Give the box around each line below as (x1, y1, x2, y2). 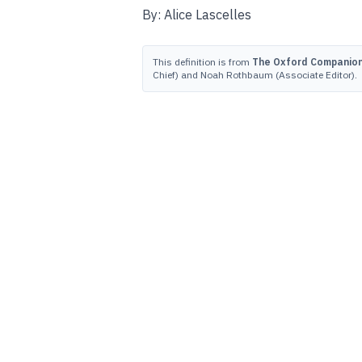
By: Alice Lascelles (142, 6, 251, 23)
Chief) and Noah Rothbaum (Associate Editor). (153, 69, 357, 81)
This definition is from (153, 56, 252, 68)
